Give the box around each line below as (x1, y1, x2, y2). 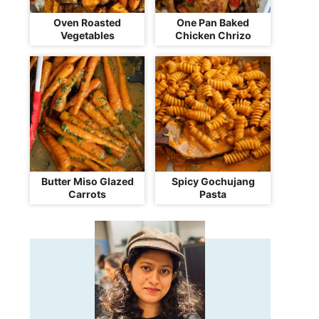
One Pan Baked (177, 16, 250, 29)
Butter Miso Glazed (41, 174, 134, 187)
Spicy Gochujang (171, 174, 255, 187)
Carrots (68, 187, 107, 200)
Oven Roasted (53, 16, 122, 29)
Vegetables (60, 29, 115, 42)
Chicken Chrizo (174, 29, 251, 42)
